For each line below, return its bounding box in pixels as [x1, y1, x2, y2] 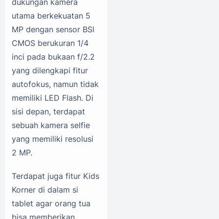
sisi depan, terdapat [12, 107, 85, 117]
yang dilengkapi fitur [12, 66, 88, 76]
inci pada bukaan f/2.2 [12, 52, 95, 62]
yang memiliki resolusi [12, 134, 93, 144]
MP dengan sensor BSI [12, 24, 94, 35]
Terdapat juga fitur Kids [12, 171, 99, 181]
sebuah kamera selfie [12, 120, 90, 131]
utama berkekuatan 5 [12, 11, 90, 21]
